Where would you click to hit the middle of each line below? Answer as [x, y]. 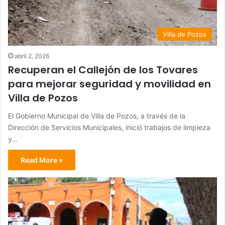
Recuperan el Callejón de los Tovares [103, 70]
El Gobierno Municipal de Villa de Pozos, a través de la [97, 116]
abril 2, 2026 [32, 56]
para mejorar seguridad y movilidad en [109, 84]
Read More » [42, 160]
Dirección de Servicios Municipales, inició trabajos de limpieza [109, 127]
